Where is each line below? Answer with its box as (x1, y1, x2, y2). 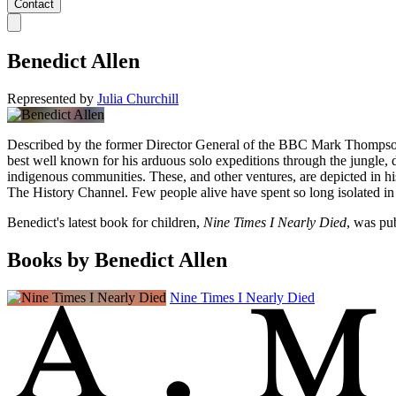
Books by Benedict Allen (7, 247, 227, 271)
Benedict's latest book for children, (7, 215, 203, 231)
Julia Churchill (97, 91, 179, 107)
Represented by (7, 91, 94, 107)
